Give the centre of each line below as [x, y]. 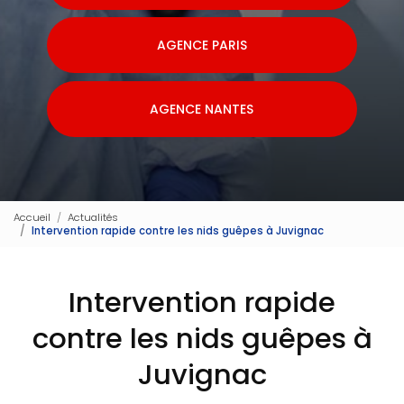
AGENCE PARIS [202, 46]
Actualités [93, 217]
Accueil [32, 217]
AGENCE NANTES [202, 109]
